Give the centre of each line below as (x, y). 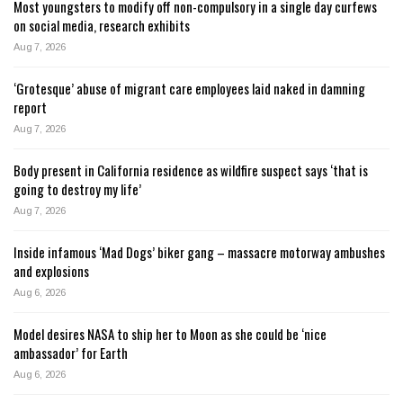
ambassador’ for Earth (71, 353)
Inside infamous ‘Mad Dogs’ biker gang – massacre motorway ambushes (199, 252)
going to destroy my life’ (77, 189)
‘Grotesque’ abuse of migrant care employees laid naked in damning (189, 89)
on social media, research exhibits (102, 26)
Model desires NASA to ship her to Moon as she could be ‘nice (170, 334)
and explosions (51, 271)
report (30, 107)
